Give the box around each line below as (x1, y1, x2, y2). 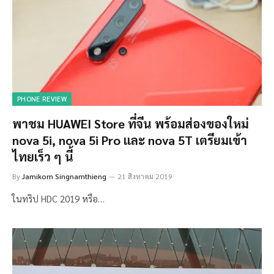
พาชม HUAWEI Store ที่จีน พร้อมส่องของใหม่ (12, 115, 249, 131)
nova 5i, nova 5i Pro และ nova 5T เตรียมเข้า (12, 131, 247, 148)
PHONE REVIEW (17, 94, 67, 103)
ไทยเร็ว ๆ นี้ (12, 148, 73, 165)
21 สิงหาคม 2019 (117, 171, 172, 181)
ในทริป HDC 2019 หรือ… (12, 192, 105, 204)
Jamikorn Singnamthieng (22, 171, 106, 181)
